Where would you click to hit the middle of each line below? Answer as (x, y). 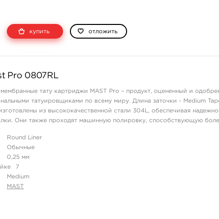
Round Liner (24, 138)
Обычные (21, 147)
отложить (103, 32)
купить (38, 32)
